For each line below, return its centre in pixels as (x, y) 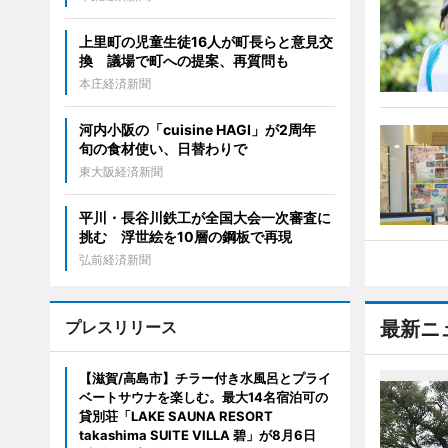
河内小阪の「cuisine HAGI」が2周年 (204, 129)
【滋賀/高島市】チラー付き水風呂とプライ (204, 377)
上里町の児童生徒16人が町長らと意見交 (205, 41)
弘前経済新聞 (114, 259)
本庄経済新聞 (114, 83)
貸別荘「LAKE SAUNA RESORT (175, 415)
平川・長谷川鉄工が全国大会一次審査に (204, 217)
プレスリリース (120, 326)
